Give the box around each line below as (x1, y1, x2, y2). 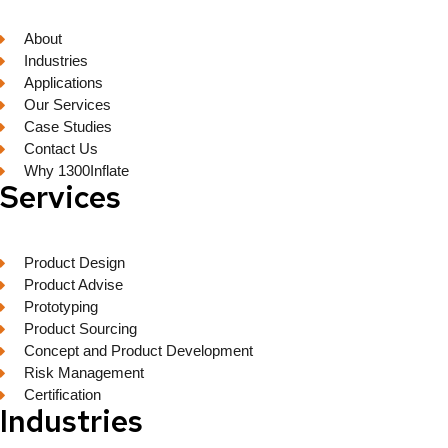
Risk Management (23, 364, 144, 381)
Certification (23, 386, 101, 403)
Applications (23, 74, 103, 91)
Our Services (23, 96, 111, 113)
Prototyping (23, 298, 98, 315)
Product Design (23, 254, 125, 271)
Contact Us (23, 140, 98, 157)
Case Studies (23, 118, 112, 135)
